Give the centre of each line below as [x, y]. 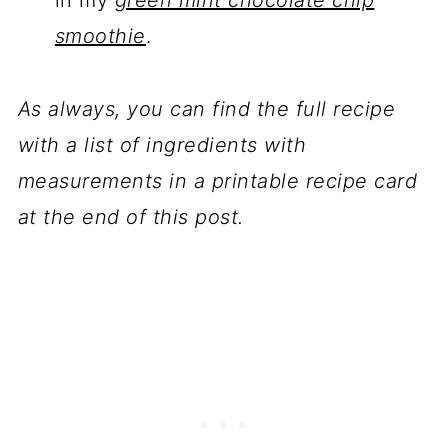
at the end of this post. [130, 217]
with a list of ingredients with [162, 145]
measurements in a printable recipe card [217, 181]
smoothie [100, 36]
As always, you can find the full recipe [206, 109]
